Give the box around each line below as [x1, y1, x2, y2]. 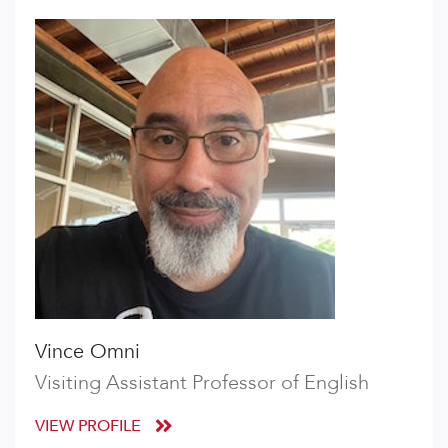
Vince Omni [35, 338, 140, 365]
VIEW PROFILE [35, 415, 145, 437]
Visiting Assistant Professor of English [35, 369, 369, 396]
